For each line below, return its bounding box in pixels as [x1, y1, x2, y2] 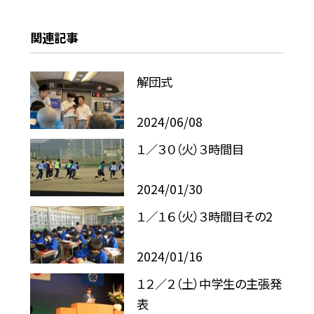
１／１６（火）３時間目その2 [137, 207, 273, 226]
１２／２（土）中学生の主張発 [137, 275, 282, 293]
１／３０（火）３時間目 [137, 140, 245, 158]
